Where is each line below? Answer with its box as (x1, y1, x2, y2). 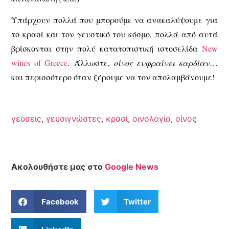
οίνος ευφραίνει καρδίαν (113, 57, 210, 68)
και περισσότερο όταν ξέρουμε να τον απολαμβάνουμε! (11, 72, 215, 83)
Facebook (41, 196, 79, 207)
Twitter (124, 196, 151, 207)
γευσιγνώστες (46, 113, 102, 124)
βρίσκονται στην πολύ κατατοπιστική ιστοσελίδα (11, 43, 202, 54)
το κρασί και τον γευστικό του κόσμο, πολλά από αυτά (11, 29, 218, 40)
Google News (105, 161, 159, 172)
